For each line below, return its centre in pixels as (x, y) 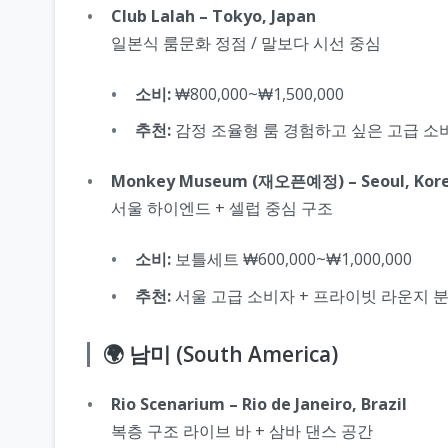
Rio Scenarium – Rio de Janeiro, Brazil (259, 403)
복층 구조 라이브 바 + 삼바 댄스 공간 (242, 430)
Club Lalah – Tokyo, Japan (213, 15)
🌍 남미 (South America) (220, 353)
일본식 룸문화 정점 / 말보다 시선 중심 (246, 42)
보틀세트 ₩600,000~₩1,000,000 (291, 259)
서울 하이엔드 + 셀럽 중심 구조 (222, 208)
